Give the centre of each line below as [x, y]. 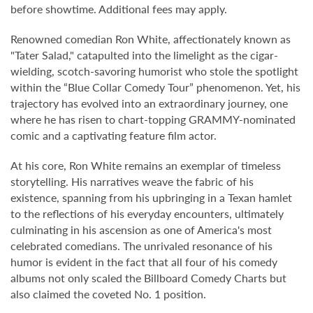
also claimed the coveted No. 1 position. [108, 294]
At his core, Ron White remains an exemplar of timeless [146, 165]
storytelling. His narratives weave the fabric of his [132, 181]
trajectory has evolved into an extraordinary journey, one [149, 103]
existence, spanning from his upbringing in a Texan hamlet [151, 197]
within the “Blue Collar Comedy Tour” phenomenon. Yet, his [155, 87]
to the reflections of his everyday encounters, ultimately [147, 213]
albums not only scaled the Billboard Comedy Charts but [148, 278]
